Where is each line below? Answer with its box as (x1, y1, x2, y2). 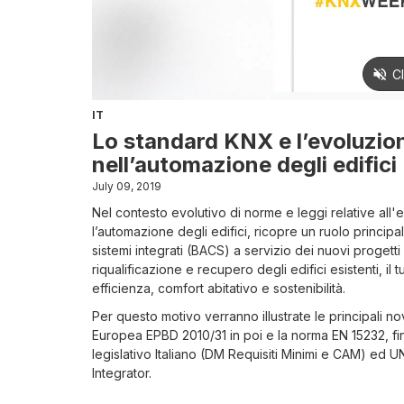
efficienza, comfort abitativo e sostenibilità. (92, 280, 345, 296)
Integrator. (92, 364, 151, 381)
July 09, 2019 (92, 179, 161, 193)
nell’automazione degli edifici (92, 151, 397, 178)
